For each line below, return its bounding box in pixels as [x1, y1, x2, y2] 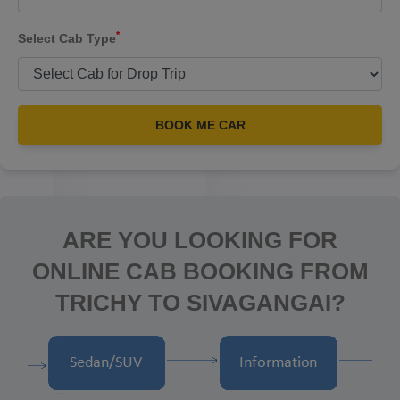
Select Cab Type [18, 31, 116, 46]
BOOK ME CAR [154, 118, 246, 132]
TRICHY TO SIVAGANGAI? [54, 289, 346, 316]
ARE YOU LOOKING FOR [62, 227, 337, 254]
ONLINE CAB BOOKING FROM [31, 258, 369, 285]
